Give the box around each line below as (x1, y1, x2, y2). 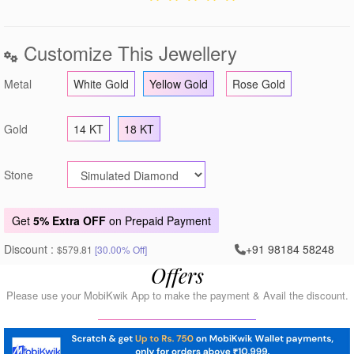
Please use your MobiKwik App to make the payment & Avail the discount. (6, 287, 348, 303)
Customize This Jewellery (18, 38, 237, 66)
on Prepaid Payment (106, 212, 211, 228)
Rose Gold (232, 75, 285, 92)
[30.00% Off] (95, 242, 147, 256)
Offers (150, 261, 204, 289)
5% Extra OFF (33, 212, 106, 228)
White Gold (73, 75, 129, 92)
